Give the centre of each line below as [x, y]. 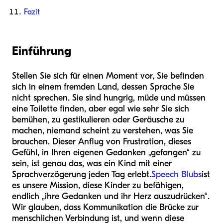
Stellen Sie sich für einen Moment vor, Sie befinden [108, 76]
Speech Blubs [176, 175]
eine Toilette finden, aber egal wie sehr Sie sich [101, 109]
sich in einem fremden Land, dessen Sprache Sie [103, 87]
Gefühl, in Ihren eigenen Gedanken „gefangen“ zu [106, 153]
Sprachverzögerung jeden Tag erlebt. [82, 175]
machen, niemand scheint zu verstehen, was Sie [103, 131]
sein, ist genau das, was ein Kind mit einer [92, 164]
